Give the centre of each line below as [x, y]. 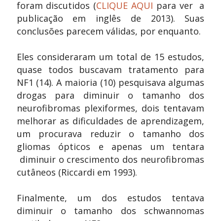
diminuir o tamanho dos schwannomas [110, 211]
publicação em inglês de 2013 [93, 18]
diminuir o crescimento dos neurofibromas [110, 160]
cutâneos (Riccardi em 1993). [77, 172]
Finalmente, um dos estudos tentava [110, 198]
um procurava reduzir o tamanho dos [110, 134]
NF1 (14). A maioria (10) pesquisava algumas [110, 83]
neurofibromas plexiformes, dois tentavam [110, 108]
